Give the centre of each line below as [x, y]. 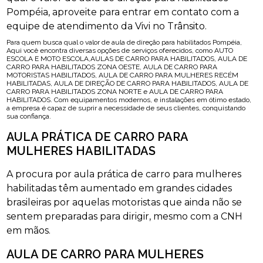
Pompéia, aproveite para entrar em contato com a [123, 12]
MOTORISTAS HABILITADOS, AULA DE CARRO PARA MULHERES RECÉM [123, 75]
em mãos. [29, 230]
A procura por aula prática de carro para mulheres [124, 174]
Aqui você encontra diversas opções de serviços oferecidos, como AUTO [120, 50]
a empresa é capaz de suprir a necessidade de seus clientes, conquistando [126, 108]
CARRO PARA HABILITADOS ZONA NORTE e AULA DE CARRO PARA [115, 92]
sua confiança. [29, 116]
